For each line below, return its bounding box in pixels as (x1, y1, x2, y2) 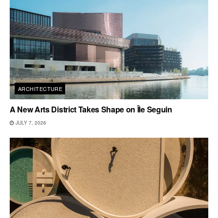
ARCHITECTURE (18, 84, 63, 92)
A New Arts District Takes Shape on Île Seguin (10, 103, 172, 115)
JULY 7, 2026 (14, 119, 46, 126)
